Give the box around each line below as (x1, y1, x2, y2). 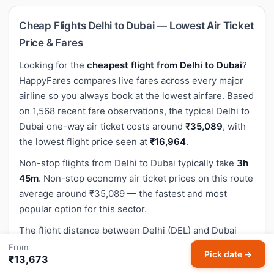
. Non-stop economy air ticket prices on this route (39, 172, 253, 184)
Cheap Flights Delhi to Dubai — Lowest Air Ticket (19, 19, 254, 32)
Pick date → (204, 249, 252, 259)
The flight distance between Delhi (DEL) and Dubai (19, 224, 237, 236)
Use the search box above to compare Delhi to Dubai (19, 261, 246, 273)
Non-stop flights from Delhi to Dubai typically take (19, 157, 237, 169)
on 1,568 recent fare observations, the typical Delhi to (19, 105, 250, 117)
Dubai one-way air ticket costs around (19, 120, 185, 132)
